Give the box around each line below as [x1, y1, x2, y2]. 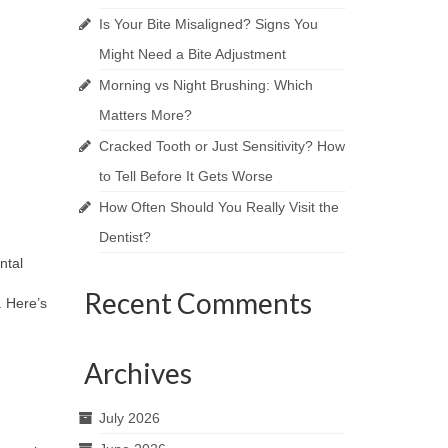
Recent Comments [83, 286, 312, 320]
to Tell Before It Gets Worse [98, 168, 273, 184]
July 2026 [98, 410, 160, 426]
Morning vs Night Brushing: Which [98, 77, 313, 93]
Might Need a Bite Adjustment [98, 46, 286, 62]
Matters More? [98, 107, 192, 123]
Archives [83, 356, 192, 390]
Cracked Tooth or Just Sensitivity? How [98, 138, 345, 154]
